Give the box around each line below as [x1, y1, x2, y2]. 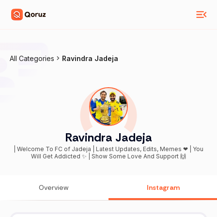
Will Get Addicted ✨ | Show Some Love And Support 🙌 [31, 153, 186, 160]
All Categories [10, 54, 54, 62]
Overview [39, 183, 69, 192]
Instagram [147, 183, 180, 192]
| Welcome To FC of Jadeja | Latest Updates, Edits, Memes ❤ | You [14, 145, 93, 153]
